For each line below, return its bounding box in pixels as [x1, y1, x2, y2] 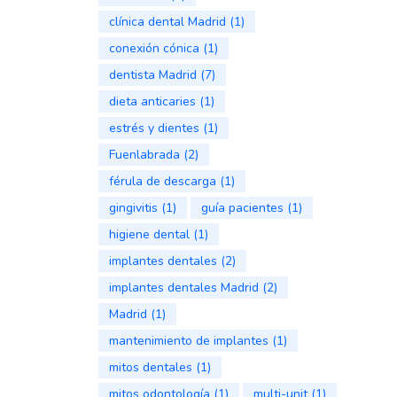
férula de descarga [108, 173, 216, 190]
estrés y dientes [108, 120, 199, 136]
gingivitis [108, 199, 158, 216]
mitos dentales [108, 359, 192, 376]
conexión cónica [108, 40, 199, 57]
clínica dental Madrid [108, 13, 226, 30]
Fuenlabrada [108, 146, 180, 163]
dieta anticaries [108, 93, 196, 110]
